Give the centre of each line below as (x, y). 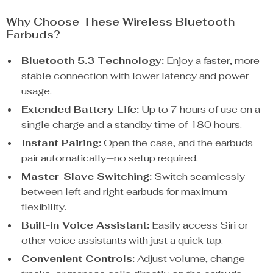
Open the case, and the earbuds (177, 143)
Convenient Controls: (78, 259)
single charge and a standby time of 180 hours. (132, 125)
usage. (37, 91)
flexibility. (44, 207)
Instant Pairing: (61, 143)
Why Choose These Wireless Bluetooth (120, 22)
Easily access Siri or (199, 225)
